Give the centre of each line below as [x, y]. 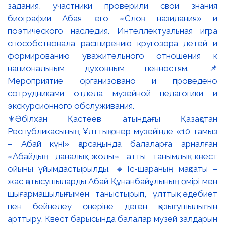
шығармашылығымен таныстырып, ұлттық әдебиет [113, 194]
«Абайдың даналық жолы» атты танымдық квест [113, 156]
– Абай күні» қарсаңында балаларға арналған [113, 143]
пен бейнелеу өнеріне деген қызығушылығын [113, 206]
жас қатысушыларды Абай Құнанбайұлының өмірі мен [113, 181]
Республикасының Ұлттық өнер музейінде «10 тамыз [113, 131]
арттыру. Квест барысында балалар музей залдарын [113, 219]
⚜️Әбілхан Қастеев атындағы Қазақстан [113, 118]
